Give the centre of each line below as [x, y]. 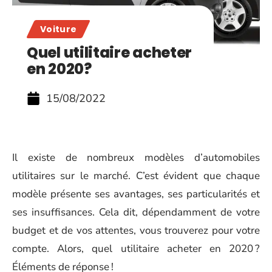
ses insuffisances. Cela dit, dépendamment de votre [136, 212]
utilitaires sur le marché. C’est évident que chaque [136, 176]
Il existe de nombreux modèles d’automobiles [136, 158]
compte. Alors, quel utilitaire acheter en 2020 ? [136, 249]
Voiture [59, 29]
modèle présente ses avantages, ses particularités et [136, 194]
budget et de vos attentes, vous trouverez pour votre [136, 230]
